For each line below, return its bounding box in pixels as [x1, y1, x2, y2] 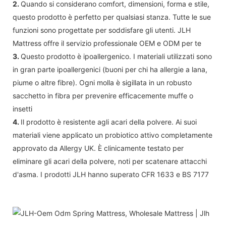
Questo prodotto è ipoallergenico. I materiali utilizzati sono [21, 51, 212, 61]
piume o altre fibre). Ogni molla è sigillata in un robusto [13, 78, 192, 87]
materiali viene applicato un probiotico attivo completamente [13, 130, 212, 139]
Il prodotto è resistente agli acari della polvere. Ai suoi [21, 117, 197, 126]
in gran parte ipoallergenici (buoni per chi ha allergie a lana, [13, 65, 207, 74]
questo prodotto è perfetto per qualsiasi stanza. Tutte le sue [13, 12, 211, 21]
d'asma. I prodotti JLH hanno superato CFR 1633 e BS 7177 [13, 169, 209, 179]
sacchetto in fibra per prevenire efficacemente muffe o [13, 91, 193, 100]
